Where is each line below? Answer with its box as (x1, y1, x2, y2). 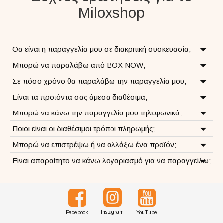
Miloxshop (78, 4, 145, 21)
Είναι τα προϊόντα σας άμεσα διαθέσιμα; (12, 93, 147, 101)
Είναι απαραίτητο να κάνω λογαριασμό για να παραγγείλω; (12, 156, 211, 165)
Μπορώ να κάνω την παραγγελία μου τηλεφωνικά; (12, 109, 182, 117)
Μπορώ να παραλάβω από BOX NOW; (12, 61, 145, 69)
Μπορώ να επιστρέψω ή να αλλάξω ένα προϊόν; (12, 140, 176, 149)
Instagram (101, 209, 124, 215)
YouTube (136, 209, 157, 215)
